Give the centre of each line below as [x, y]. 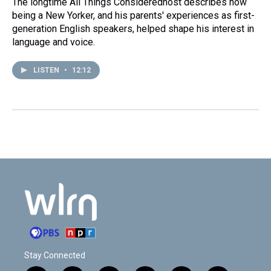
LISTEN [47, 70]
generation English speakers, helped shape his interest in [133, 28]
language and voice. [54, 42]
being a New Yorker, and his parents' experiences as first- [133, 15]
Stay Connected [55, 256]
